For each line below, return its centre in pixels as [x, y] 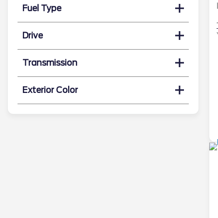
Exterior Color [50, 90]
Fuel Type [42, 8]
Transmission [50, 63]
